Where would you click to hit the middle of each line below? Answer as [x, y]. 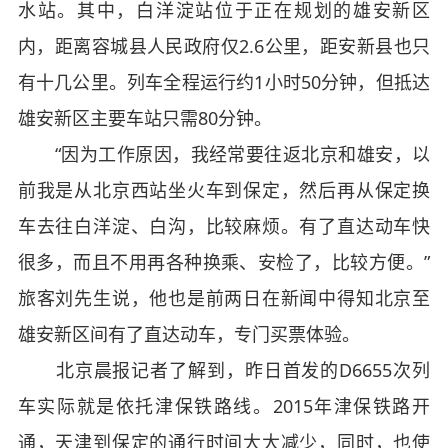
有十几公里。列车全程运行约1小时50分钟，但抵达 [224, 82]
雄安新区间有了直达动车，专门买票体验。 [188, 334]
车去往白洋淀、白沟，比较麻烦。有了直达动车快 [224, 226]
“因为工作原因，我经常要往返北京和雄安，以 [224, 154]
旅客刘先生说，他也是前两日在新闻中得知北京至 [224, 298]
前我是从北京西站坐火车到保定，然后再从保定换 [224, 190]
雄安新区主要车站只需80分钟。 [144, 118]
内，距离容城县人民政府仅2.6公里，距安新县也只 [224, 46]
